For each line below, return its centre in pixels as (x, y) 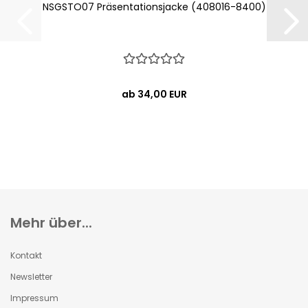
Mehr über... (51, 223)
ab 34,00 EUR (154, 94)
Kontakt (26, 255)
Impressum (34, 298)
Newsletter (31, 277)
